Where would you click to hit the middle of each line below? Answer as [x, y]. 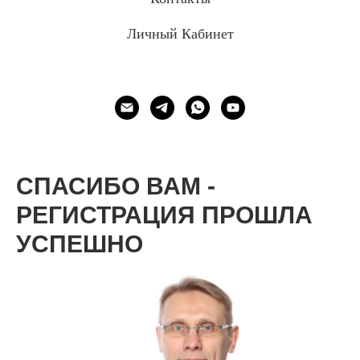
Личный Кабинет [180, 33]
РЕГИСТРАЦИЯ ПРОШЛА [164, 215]
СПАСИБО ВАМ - [116, 186]
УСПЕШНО [80, 244]
